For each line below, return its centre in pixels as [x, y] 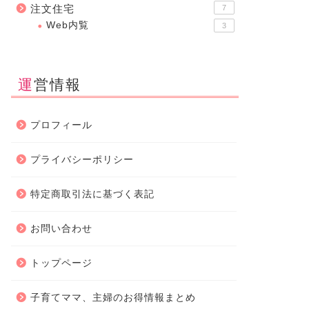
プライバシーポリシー [82, 160]
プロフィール [61, 126]
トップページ [61, 263]
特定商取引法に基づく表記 [92, 195]
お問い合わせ [61, 229]
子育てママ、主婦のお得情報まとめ [113, 298]
